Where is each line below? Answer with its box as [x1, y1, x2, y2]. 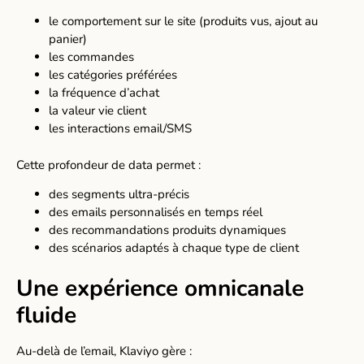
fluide [16, 299, 76, 331]
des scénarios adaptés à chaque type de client [49, 240, 299, 257]
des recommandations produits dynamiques [49, 222, 286, 239]
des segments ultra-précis [49, 186, 189, 203]
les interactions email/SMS [49, 120, 192, 137]
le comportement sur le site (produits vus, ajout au [49, 13, 318, 30]
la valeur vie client [49, 102, 146, 119]
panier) [49, 31, 87, 48]
